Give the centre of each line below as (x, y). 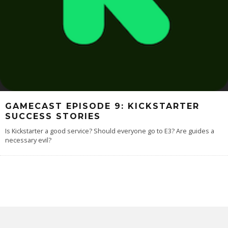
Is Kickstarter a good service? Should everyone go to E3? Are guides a (110, 131)
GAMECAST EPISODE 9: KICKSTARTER (102, 106)
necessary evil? (28, 140)
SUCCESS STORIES (53, 117)
